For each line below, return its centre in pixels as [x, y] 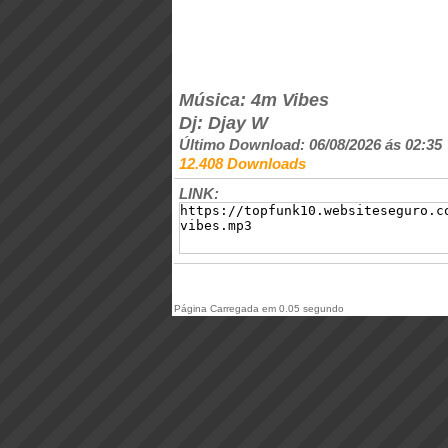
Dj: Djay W [223, 123]
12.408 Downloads [242, 163]
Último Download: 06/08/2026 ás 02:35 [310, 144]
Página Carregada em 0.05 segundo [259, 308]
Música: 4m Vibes [254, 100]
